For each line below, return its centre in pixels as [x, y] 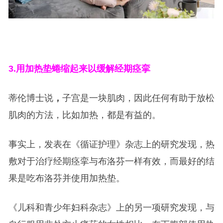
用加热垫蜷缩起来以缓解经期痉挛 [83, 69]
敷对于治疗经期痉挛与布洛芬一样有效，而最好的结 [111, 161]
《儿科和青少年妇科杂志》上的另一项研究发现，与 [111, 208]
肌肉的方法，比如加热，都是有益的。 [84, 115]
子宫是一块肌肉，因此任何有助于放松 [138, 98]
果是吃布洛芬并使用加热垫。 [66, 178]
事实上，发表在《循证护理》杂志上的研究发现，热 [111, 144]
